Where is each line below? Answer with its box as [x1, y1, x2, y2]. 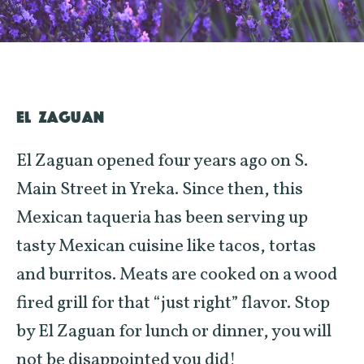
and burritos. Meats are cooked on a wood [16, 262, 337, 288]
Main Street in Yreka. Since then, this [16, 177, 303, 202]
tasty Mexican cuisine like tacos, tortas [16, 234, 316, 259]
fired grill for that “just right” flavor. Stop [16, 291, 330, 316]
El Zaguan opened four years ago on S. [16, 149, 308, 174]
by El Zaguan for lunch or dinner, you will [16, 319, 331, 344]
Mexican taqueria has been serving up [16, 206, 308, 231]
